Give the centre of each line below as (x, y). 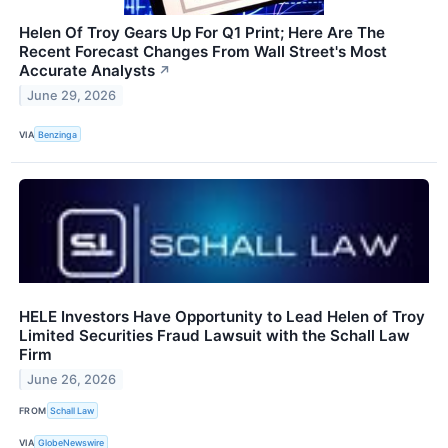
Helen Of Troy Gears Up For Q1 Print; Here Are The (202, 33)
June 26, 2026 (72, 380)
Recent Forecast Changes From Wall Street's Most (203, 52)
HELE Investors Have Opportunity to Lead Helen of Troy (222, 317)
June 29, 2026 (72, 96)
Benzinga (58, 134)
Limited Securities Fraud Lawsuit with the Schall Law (214, 336)
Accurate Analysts (87, 71)
